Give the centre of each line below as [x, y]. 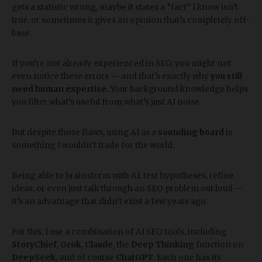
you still [226, 76]
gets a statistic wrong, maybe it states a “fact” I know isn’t [125, 7]
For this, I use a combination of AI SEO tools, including [119, 232]
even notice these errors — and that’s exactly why [111, 76]
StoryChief [34, 245]
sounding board [191, 132]
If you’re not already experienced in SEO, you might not [121, 63]
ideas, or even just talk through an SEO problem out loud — [127, 189]
